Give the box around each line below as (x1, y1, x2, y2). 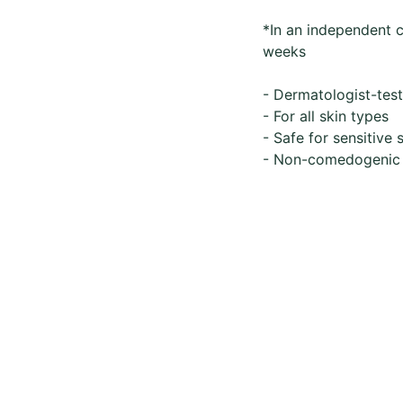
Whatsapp (207, 370, 280, 388)
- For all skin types (263, 107, 389, 125)
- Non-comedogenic (263, 150, 400, 168)
